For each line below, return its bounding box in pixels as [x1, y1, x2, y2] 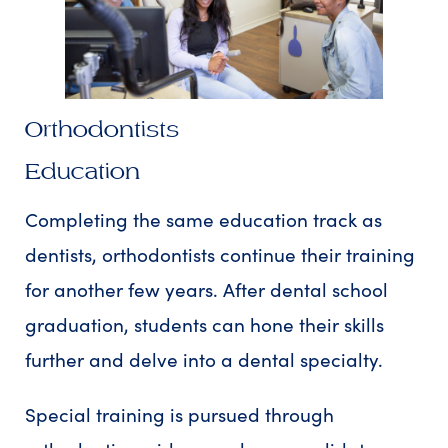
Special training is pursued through [25, 401, 334, 428]
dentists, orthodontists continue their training [25, 241, 415, 268]
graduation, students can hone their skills [25, 311, 384, 338]
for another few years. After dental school [25, 276, 388, 303]
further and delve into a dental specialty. [25, 346, 388, 373]
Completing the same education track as [25, 206, 382, 233]
